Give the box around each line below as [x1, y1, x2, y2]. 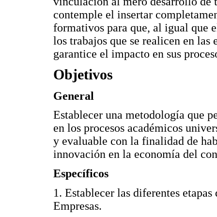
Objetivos [53, 66, 113, 83]
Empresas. [53, 199, 102, 212]
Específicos [53, 167, 108, 180]
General [53, 89, 94, 102]
